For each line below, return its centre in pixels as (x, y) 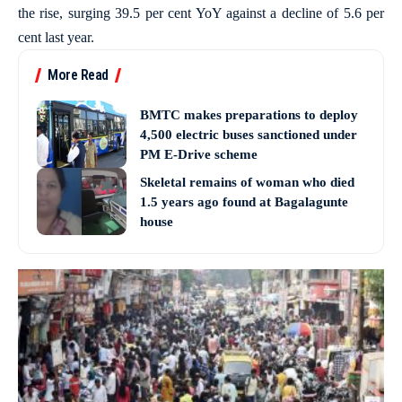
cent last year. (56, 38)
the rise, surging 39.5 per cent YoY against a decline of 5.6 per (201, 13)
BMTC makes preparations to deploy (249, 114)
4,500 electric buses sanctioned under (249, 134)
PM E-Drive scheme (199, 154)
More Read (78, 75)
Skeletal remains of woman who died (247, 182)
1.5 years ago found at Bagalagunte (244, 201)
